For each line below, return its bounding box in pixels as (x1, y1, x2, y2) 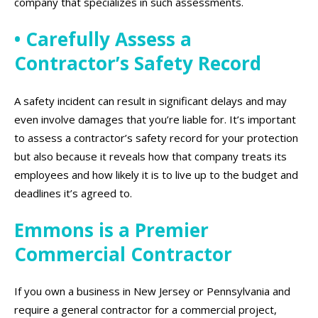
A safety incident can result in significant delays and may (14, 93, 287, 108)
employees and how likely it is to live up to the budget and (14, 167, 298, 182)
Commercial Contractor (14, 241, 232, 267)
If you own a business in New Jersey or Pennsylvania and (14, 284, 290, 299)
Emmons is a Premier (14, 216, 209, 243)
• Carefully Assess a (14, 26, 192, 53)
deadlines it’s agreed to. (14, 185, 132, 200)
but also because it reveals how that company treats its (14, 148, 287, 163)
